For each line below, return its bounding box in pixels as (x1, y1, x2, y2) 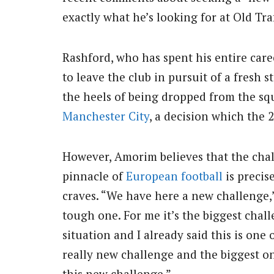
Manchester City (62, 108, 149, 124)
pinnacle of (62, 168, 126, 184)
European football (126, 168, 223, 184)
